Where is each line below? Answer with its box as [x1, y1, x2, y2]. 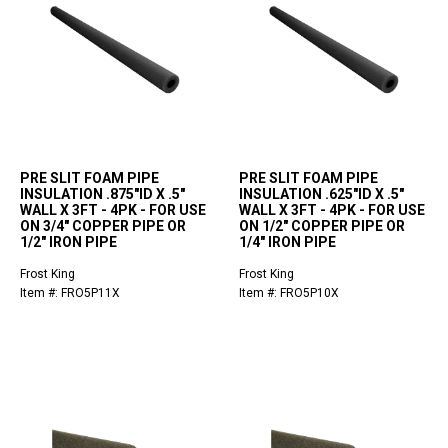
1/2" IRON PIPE [20, 234, 117, 251]
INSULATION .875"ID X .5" [20, 186, 185, 203]
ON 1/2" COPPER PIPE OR [239, 218, 405, 235]
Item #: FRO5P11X [20, 286, 120, 301]
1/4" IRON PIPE [239, 234, 336, 251]
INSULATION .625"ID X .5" [239, 186, 404, 203]
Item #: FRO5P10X [239, 286, 339, 301]
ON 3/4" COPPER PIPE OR [20, 218, 186, 235]
